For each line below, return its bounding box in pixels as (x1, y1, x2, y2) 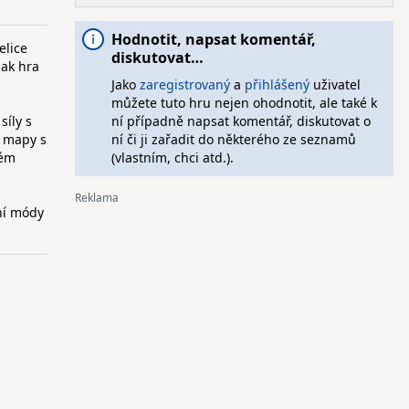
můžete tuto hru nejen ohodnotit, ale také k (110, 94, 377, 111)
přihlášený (244, 76, 309, 93)
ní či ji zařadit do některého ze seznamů (110, 131, 356, 148)
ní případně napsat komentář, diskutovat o (110, 112, 371, 130)
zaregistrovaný (139, 76, 230, 93)
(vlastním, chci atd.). (110, 149, 234, 166)
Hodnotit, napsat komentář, (110, 29, 316, 49)
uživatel (309, 76, 361, 93)
